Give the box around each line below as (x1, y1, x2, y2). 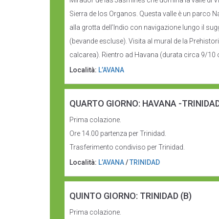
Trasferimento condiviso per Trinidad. (69, 143, 185, 151)
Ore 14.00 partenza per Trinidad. (69, 130, 166, 137)
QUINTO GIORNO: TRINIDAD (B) (69, 191, 192, 201)
